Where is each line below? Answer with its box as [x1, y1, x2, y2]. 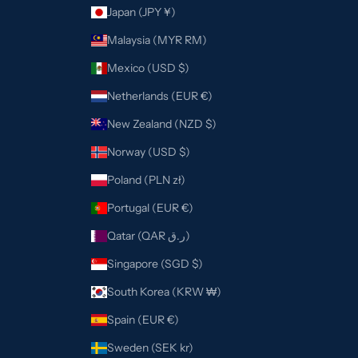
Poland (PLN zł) [173, 172, 185, 187]
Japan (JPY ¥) [164, 4, 176, 19]
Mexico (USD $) [178, 60, 189, 75]
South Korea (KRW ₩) [206, 284, 221, 299]
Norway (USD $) [179, 144, 190, 159]
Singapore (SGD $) [192, 256, 203, 271]
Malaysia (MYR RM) [185, 32, 207, 47]
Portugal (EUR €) [181, 200, 193, 215]
